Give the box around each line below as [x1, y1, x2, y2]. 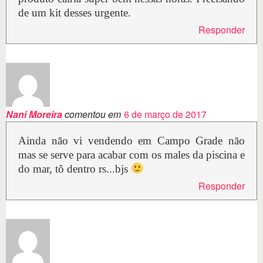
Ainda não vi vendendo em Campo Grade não [18, 134, 245, 147]
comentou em [62, 107, 121, 122]
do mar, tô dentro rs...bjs [18, 163, 131, 176]
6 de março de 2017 [124, 107, 207, 122]
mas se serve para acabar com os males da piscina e [18, 149, 245, 161]
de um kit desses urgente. [18, 6, 131, 19]
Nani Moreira [6, 107, 62, 122]
